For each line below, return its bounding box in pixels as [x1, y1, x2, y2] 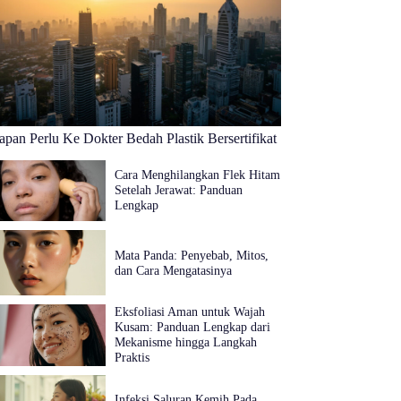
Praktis [114, 350, 149, 365]
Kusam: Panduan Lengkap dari [114, 320, 270, 335]
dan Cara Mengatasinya [114, 262, 232, 277]
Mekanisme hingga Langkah [114, 335, 257, 350]
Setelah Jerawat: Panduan [114, 183, 243, 198]
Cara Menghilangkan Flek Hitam [114, 167, 280, 183]
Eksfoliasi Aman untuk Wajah [114, 304, 265, 320]
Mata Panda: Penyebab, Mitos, [114, 247, 269, 262]
